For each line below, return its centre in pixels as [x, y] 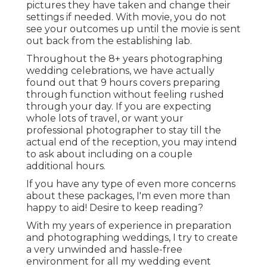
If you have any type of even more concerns [131, 184]
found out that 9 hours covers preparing [123, 83]
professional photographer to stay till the [124, 131]
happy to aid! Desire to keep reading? [115, 208]
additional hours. [66, 166]
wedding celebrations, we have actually [120, 71]
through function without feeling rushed [125, 95]
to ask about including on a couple [109, 154]
